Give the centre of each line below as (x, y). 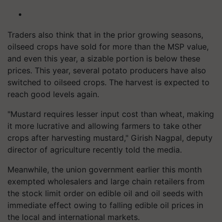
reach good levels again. (53, 94)
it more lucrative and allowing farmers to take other (105, 126)
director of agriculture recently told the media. (95, 149)
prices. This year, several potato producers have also (107, 70)
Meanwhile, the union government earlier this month (105, 169)
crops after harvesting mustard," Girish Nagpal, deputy (110, 138)
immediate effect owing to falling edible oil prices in (105, 205)
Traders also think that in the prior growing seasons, (105, 34)
